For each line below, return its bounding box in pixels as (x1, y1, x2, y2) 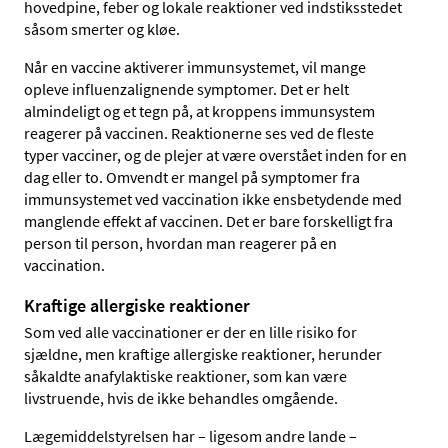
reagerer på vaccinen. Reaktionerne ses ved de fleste (24, 123, 374, 144)
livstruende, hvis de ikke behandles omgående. (24, 387, 338, 408)
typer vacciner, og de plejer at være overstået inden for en (24, 145, 407, 166)
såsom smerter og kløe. (24, 19, 180, 40)
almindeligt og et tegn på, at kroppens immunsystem (24, 101, 375, 122)
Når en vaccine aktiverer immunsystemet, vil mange (24, 57, 366, 78)
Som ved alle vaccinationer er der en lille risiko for (24, 321, 357, 342)
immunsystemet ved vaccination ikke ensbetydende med (24, 189, 402, 210)
